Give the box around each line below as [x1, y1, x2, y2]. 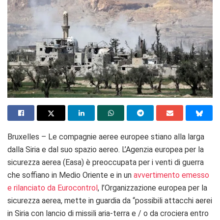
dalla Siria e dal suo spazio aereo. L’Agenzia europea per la [7, 144, 204, 154]
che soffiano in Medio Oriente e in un [7, 170, 134, 180]
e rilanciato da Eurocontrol [7, 183, 98, 192]
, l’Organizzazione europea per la [98, 183, 207, 192]
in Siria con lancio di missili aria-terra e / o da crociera [7, 208, 188, 218]
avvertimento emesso [134, 170, 209, 180]
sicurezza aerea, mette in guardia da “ [7, 195, 135, 205]
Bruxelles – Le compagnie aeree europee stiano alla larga [7, 132, 204, 141]
